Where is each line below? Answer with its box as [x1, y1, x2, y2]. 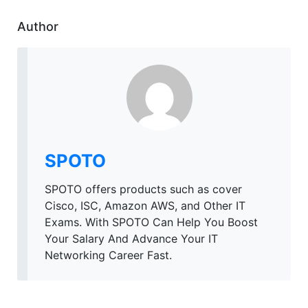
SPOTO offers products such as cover [45, 181, 242, 196]
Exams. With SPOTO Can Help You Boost [45, 214, 258, 229]
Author [17, 19, 58, 34]
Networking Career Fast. [45, 247, 172, 262]
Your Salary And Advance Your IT [45, 231, 218, 245]
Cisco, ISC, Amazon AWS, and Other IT [45, 198, 245, 212]
